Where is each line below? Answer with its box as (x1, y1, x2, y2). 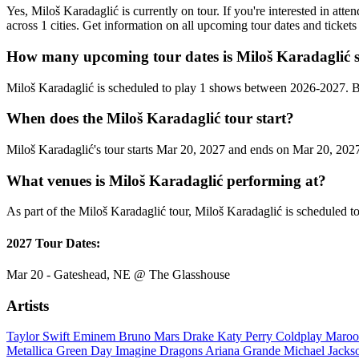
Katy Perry (217, 329, 276, 344)
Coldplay (276, 329, 325, 344)
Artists (6, 296, 49, 314)
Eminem (73, 329, 119, 344)
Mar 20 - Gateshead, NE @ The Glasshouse (6, 267, 230, 281)
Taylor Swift (6, 329, 73, 344)
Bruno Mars (119, 329, 183, 344)
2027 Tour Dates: (6, 236, 100, 250)
